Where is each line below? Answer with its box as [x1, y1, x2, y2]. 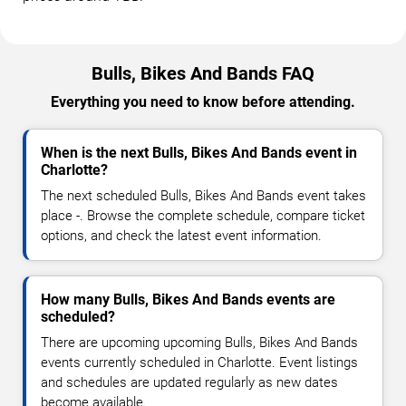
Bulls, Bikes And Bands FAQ [92, 62, 314, 84]
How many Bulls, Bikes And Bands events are [41, 290, 335, 308]
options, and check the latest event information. [41, 227, 322, 244]
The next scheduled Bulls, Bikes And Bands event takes [41, 187, 366, 204]
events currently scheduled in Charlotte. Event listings [41, 353, 358, 371]
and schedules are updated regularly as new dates [41, 373, 338, 391]
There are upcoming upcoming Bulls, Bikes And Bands [41, 333, 358, 351]
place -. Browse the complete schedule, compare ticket [41, 207, 365, 224]
